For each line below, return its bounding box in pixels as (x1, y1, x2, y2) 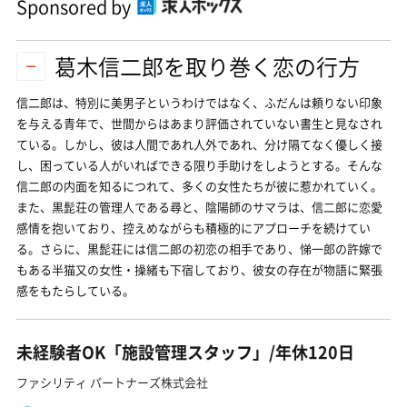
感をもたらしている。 (16, 282, 134, 299)
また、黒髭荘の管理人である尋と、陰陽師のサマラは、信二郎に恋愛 (16, 198, 382, 215)
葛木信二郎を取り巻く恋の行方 (55, 50, 360, 83)
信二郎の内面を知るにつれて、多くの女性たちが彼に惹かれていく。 (16, 177, 382, 194)
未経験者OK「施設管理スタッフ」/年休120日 (16, 340, 354, 364)
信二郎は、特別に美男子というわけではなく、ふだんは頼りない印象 (16, 94, 382, 111)
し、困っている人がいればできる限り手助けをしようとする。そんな (16, 156, 382, 174)
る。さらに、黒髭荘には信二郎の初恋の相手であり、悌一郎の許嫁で (16, 240, 382, 257)
